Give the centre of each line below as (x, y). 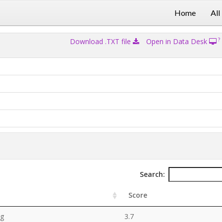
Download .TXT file (101, 41)
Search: (152, 174)
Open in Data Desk (177, 41)
